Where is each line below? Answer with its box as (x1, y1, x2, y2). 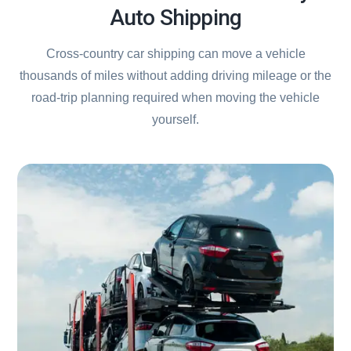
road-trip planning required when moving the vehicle (31, 91, 320, 105)
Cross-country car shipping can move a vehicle (45, 47, 306, 61)
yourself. (152, 113, 199, 127)
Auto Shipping (109, 5, 242, 31)
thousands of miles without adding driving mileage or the (20, 69, 331, 83)
